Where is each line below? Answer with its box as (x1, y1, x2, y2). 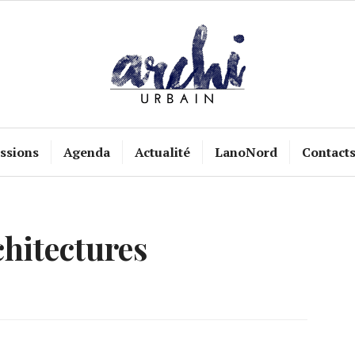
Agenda (63, 143, 110, 161)
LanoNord (214, 143, 277, 161)
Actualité (134, 143, 190, 161)
